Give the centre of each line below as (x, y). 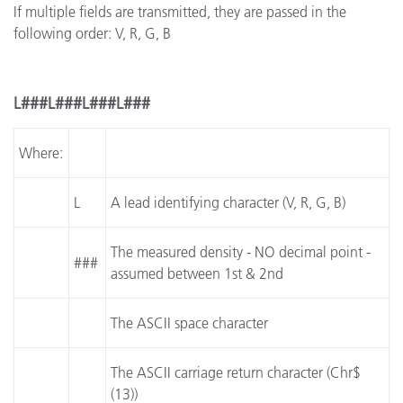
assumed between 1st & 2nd (197, 273)
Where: (41, 153)
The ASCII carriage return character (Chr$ (236, 372)
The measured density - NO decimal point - (241, 252)
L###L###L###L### (82, 103)
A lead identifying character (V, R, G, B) (228, 202)
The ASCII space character (190, 323)
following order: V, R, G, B (92, 33)
